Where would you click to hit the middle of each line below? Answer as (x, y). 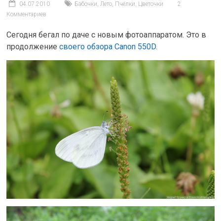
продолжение (33, 47)
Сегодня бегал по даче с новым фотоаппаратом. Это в (107, 35)
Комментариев (27, 14)
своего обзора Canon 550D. (109, 47)
